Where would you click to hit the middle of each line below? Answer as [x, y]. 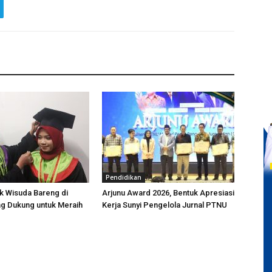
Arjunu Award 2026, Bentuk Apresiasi [168, 193]
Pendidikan [124, 177]
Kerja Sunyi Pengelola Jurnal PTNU [165, 205]
